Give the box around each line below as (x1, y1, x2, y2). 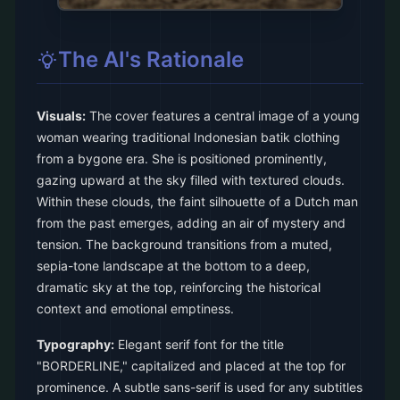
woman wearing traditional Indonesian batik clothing (37, 129, 340, 145)
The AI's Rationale (58, 46, 244, 72)
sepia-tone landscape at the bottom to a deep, (37, 258, 310, 273)
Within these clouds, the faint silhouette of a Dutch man (37, 194, 358, 209)
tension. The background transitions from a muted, (37, 237, 332, 252)
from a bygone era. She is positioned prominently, (37, 151, 327, 166)
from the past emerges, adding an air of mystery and (37, 215, 346, 230)
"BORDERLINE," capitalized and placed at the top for (37, 358, 346, 373)
